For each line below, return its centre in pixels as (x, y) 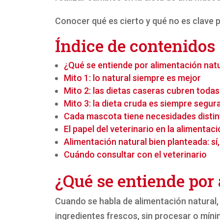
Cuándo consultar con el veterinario (135, 155)
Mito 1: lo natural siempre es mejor (132, 78)
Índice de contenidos (135, 46)
